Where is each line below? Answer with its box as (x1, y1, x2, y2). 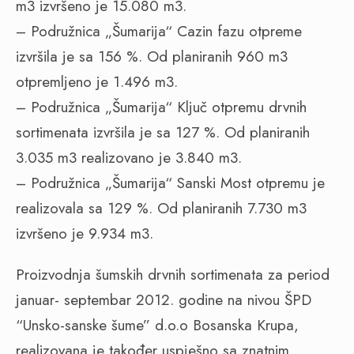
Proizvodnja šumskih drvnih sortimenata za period (16, 264, 330, 285)
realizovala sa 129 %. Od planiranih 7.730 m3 (16, 198, 307, 219)
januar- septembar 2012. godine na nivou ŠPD (16, 289, 311, 311)
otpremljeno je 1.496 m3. (16, 71, 178, 92)
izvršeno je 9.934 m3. (16, 223, 153, 244)
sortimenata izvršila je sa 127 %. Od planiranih (16, 122, 310, 143)
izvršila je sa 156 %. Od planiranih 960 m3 (16, 46, 288, 67)
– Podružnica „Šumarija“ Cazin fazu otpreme (16, 21, 302, 42)
